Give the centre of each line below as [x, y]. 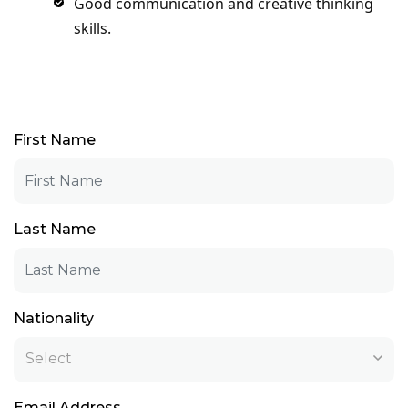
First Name [55, 139]
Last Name [55, 229]
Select [49, 358]
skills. [92, 28]
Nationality [54, 318]
